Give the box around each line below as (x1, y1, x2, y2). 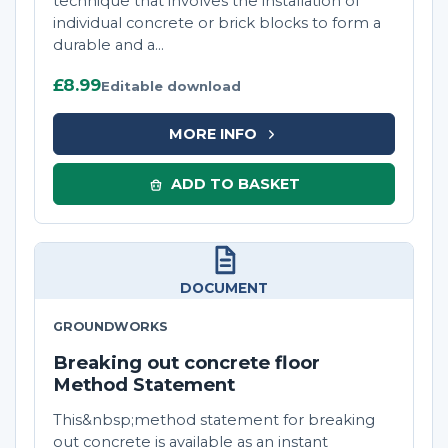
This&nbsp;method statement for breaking (53, 411, 375, 430)
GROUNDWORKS (53, 319, 168, 335)
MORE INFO (168, 124, 257, 143)
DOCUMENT (180, 280, 268, 297)
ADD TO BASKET (170, 174, 300, 193)
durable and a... (53, 36, 164, 55)
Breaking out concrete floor (53, 351, 320, 375)
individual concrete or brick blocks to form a (53, 14, 381, 33)
